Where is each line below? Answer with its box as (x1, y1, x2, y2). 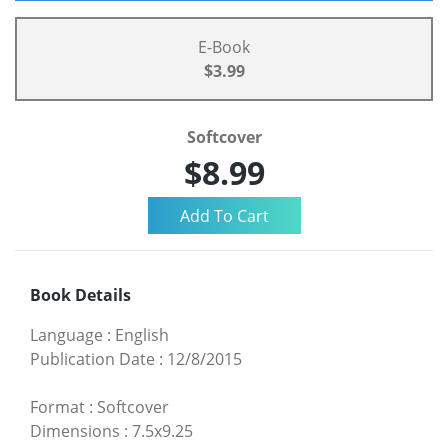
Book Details (30, 283, 131, 306)
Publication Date (30, 347, 155, 370)
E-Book (198, 36, 250, 59)
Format (30, 395, 85, 418)
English (115, 323, 169, 346)
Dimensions (30, 419, 120, 442)
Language (30, 323, 103, 346)
